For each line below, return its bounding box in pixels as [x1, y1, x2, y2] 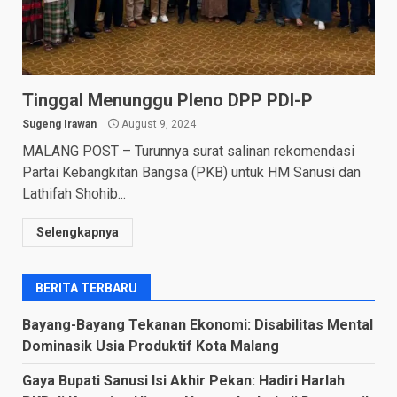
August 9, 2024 [119, 117, 196, 130]
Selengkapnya [36, 224, 119, 239]
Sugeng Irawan [22, 117, 97, 130]
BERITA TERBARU [35, 280, 137, 295]
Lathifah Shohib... [22, 184, 126, 202]
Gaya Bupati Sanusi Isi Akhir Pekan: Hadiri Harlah [22, 371, 345, 389]
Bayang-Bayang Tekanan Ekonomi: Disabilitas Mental [22, 315, 373, 333]
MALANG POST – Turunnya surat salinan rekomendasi [22, 142, 354, 160]
